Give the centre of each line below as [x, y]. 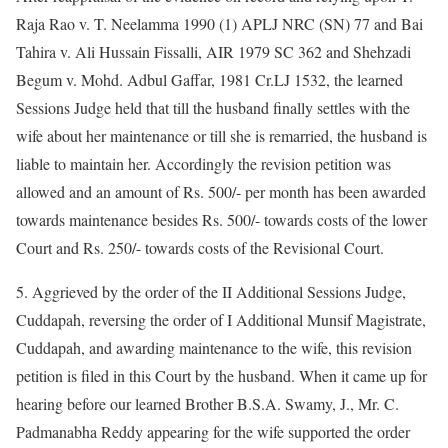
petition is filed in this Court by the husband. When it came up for [221, 375]
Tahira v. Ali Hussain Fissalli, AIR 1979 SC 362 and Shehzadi [213, 51]
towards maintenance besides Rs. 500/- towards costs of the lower [221, 219]
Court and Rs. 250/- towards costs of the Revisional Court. [200, 247]
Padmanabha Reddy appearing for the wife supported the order [213, 431]
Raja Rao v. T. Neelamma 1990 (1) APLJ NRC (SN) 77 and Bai [219, 23]
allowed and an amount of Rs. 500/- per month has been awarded [221, 191]
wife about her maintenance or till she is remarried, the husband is [221, 135]
